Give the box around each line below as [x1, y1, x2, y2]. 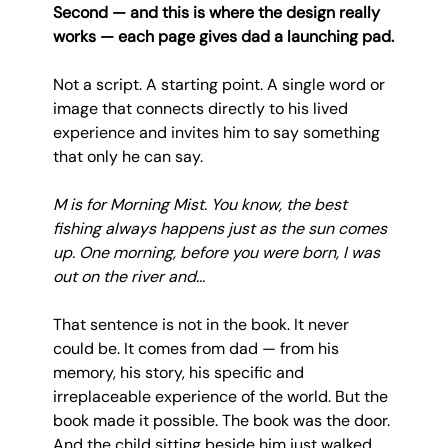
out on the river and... [52, 265, 205, 287]
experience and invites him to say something [52, 121, 384, 143]
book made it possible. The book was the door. [52, 409, 394, 431]
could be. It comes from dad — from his [52, 337, 343, 359]
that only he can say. [52, 145, 203, 167]
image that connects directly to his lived [52, 97, 352, 119]
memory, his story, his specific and [52, 361, 308, 383]
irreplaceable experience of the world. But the [52, 385, 392, 407]
